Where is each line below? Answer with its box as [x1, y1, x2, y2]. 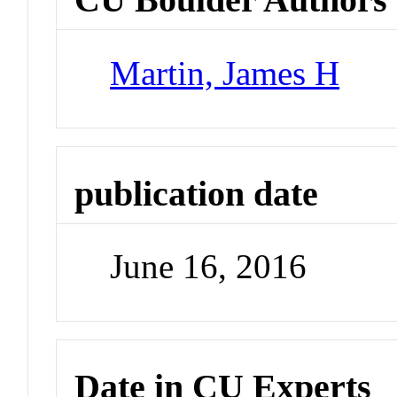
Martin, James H [110, 53, 340, 92]
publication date [74, 173, 319, 214]
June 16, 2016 [110, 247, 307, 286]
